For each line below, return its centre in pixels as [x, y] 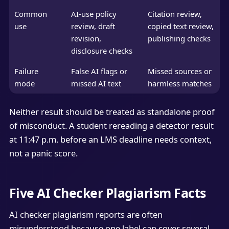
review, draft [93, 26]
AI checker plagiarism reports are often [86, 214]
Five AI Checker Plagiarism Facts [107, 193]
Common [30, 14]
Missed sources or [179, 71]
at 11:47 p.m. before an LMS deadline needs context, [110, 140]
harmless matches [179, 84]
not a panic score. [43, 153]
